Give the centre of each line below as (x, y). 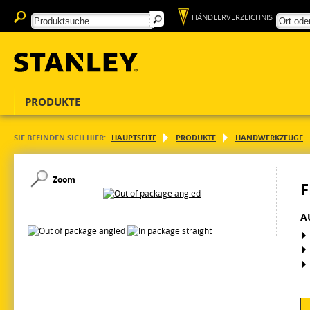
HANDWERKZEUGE (269, 137)
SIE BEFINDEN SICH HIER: (60, 137)
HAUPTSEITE (134, 137)
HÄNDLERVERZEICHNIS (232, 17)
